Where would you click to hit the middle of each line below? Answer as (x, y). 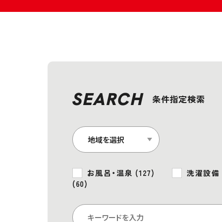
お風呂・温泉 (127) (122, 173)
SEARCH (108, 99)
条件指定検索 (178, 99)
